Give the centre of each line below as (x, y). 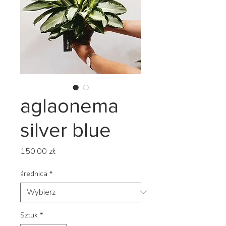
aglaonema (69, 105)
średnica (34, 174)
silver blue (66, 129)
